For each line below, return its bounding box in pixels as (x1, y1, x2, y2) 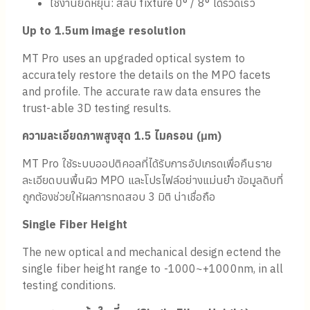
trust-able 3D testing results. (22, 101, 171, 116)
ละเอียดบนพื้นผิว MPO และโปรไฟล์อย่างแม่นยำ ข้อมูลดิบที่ (22, 173, 283, 188)
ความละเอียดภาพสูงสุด (22, 129, 134, 143)
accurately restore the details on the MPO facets (22, 68, 271, 82)
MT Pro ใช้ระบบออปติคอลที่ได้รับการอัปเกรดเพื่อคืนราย (22, 156, 272, 171)
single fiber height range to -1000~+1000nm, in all (22, 262, 284, 276)
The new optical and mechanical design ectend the (22, 245, 282, 259)
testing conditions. (22, 278, 116, 293)
